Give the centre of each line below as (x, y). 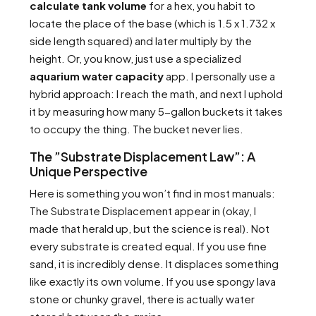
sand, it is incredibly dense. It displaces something (154, 263)
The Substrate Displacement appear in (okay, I (143, 211)
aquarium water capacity (97, 76)
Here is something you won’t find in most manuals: (152, 193)
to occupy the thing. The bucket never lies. (136, 129)
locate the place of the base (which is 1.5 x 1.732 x (152, 23)
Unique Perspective (89, 171)
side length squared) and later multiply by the (141, 41)
